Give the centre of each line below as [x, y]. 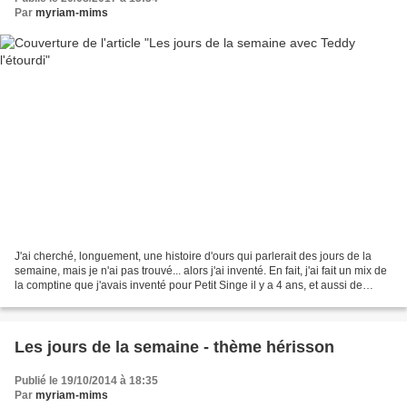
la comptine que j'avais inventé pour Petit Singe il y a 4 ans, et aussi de [189, 285]
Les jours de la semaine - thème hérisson [174, 347]
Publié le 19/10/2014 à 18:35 [86, 380]
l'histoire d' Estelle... [63, 299]
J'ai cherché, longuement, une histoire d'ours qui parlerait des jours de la [193, 256]
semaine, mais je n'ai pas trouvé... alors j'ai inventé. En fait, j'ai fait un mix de [201, 270]
